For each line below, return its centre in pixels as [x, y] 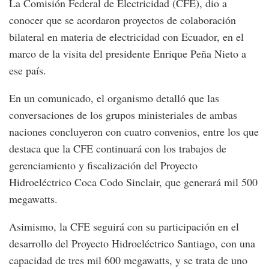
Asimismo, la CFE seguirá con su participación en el [124, 227]
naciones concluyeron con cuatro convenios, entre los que [134, 132]
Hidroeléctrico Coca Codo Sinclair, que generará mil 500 [133, 182]
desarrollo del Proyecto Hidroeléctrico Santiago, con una [132, 243]
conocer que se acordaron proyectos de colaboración [122, 20]
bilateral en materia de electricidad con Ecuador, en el [126, 37]
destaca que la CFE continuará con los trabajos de [118, 149]
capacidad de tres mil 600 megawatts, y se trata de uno [128, 260]
